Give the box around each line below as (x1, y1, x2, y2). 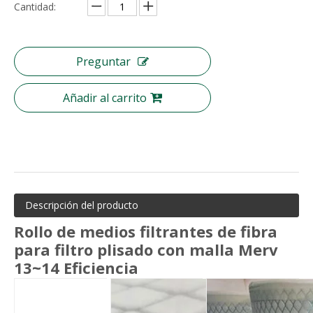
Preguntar (76, 54, 131, 69)
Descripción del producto (25, 198, 138, 212)
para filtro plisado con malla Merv (14, 239, 278, 260)
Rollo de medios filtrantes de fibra (14, 221, 277, 242)
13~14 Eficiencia (14, 257, 138, 278)
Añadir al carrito (63, 90, 147, 105)
